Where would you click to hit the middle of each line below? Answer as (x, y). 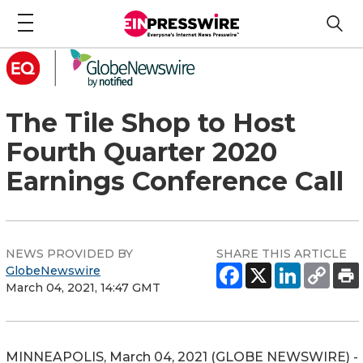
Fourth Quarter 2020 (141, 152)
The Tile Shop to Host (151, 122)
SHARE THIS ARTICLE (282, 253)
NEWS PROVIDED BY (69, 253)
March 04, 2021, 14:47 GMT (83, 287)
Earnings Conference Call (175, 181)
